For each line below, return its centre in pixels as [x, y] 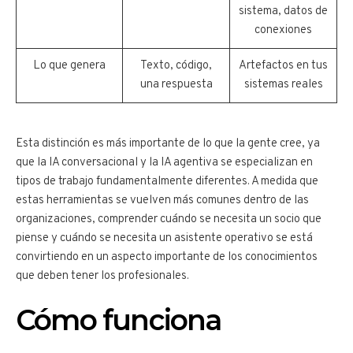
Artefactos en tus [283, 66]
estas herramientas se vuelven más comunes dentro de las [162, 201]
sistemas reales [283, 85]
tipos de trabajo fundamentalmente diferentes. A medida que [167, 182]
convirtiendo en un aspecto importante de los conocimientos [167, 258]
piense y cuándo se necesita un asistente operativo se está [164, 239]
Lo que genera [69, 66]
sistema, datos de [283, 12]
